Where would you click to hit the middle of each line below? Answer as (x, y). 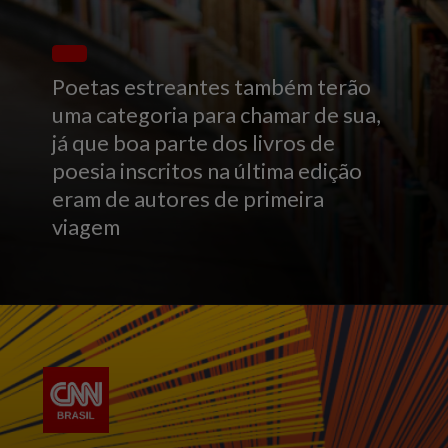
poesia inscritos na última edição (207, 171)
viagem (86, 227)
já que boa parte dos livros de (194, 143)
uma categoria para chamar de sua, (217, 115)
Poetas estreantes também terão (212, 87)
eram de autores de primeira (188, 199)
